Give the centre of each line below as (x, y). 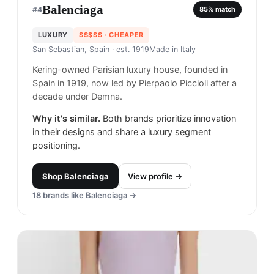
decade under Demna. (77, 96)
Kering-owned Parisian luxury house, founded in (130, 69)
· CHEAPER (123, 35)
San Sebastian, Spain (71, 49)
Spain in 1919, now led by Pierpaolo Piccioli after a (135, 83)
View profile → (155, 176)
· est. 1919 (129, 49)
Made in (165, 49)
